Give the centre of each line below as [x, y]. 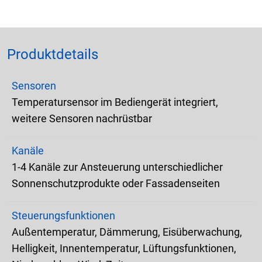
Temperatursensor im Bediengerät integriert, [115, 102]
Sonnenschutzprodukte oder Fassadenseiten [116, 184]
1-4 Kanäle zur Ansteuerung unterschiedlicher [117, 167]
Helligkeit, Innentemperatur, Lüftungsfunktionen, [124, 249]
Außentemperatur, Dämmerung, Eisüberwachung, [127, 232]
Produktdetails [53, 55]
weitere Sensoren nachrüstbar [82, 119]
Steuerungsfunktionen [63, 216]
